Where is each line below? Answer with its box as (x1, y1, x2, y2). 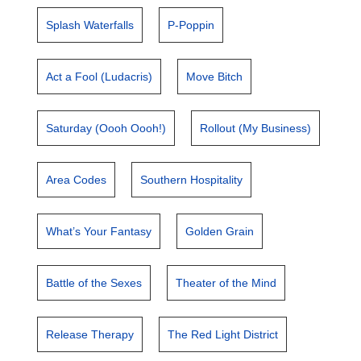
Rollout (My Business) (200, 122, 312, 135)
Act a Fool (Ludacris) (46, 70, 153, 83)
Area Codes (46, 173, 107, 186)
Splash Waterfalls (46, 19, 135, 31)
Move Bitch (186, 70, 243, 83)
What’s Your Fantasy (46, 225, 152, 238)
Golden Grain (185, 225, 255, 238)
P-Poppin (168, 19, 215, 31)
